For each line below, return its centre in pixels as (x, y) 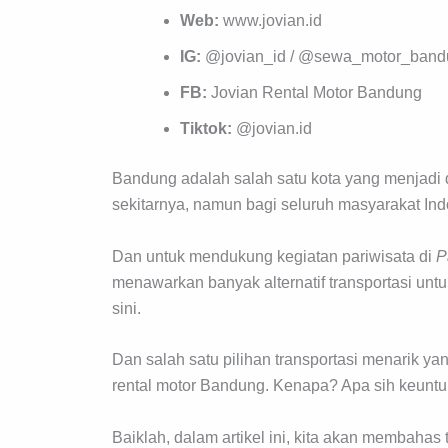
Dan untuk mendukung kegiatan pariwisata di (274, 256)
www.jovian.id (272, 20)
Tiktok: (208, 128)
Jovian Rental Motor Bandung (316, 92)
